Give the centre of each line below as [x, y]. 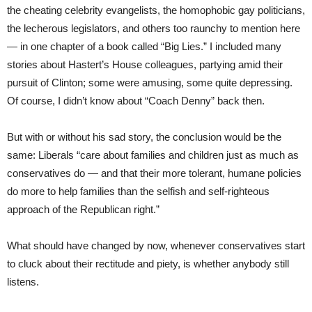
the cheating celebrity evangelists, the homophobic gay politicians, [156, 10]
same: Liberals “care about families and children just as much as [153, 155]
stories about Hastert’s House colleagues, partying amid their [145, 64]
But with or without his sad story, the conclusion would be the [144, 136]
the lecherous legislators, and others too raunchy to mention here [154, 28]
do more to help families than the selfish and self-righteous [138, 191]
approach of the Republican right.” [83, 209]
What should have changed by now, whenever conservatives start [156, 245]
